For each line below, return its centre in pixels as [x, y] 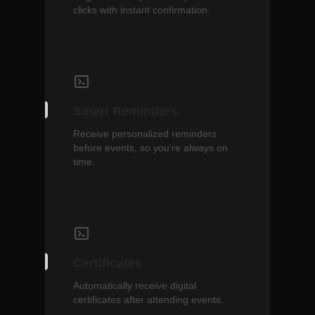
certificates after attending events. [148, 300]
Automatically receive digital [135, 285]
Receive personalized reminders [145, 134]
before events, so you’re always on [150, 148]
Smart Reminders [126, 111]
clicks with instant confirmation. [142, 10]
